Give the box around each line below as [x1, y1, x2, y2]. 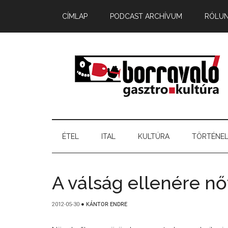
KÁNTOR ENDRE [86, 201, 127, 208]
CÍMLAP [62, 12, 88, 20]
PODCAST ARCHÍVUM [110, 12, 182, 20]
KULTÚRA [138, 132, 169, 140]
